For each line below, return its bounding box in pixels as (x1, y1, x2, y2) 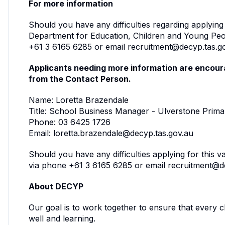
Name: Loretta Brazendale (29, 94, 129, 105)
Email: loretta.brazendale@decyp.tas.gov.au (29, 128, 193, 138)
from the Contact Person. (29, 73, 131, 84)
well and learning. (29, 213, 95, 223)
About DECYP (29, 181, 83, 191)
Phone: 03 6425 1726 (29, 117, 110, 127)
